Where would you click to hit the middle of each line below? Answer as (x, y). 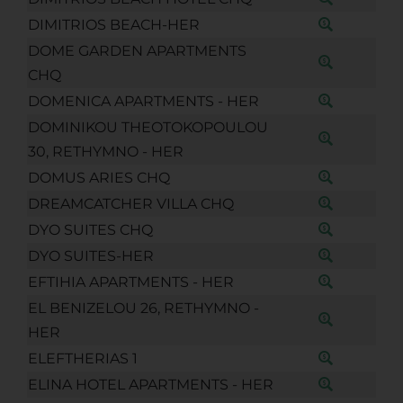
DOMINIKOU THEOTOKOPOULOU (148, 127)
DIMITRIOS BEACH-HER (113, 24)
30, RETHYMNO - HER (105, 151)
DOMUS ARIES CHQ (99, 177)
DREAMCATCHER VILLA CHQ (130, 203)
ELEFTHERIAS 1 (82, 358)
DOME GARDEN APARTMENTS (137, 50)
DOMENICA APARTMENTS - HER (143, 101)
